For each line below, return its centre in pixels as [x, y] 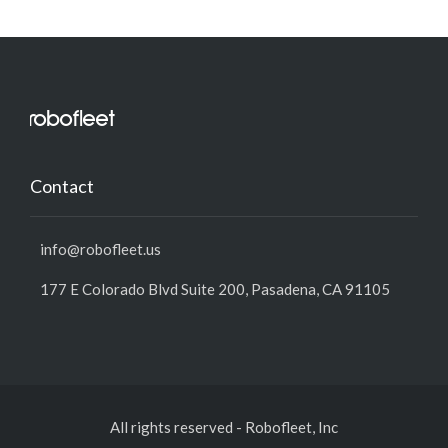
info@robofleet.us [100, 249]
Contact [62, 186]
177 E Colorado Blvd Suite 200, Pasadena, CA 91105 [215, 289]
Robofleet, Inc [291, 427]
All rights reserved [171, 427]
